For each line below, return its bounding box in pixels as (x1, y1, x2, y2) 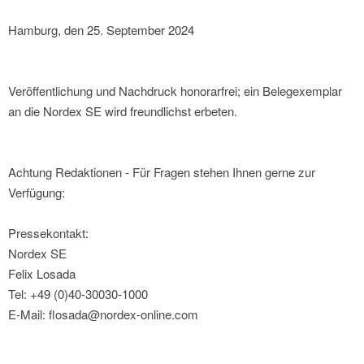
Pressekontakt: (8, 224, 89, 242)
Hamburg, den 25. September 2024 (8, 21, 194, 39)
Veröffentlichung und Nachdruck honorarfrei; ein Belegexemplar (8, 82, 342, 100)
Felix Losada (8, 265, 76, 283)
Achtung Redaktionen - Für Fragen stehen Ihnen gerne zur (8, 163, 315, 181)
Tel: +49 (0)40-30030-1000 (8, 285, 148, 303)
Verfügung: (8, 184, 65, 201)
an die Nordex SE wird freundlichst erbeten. (8, 102, 237, 120)
